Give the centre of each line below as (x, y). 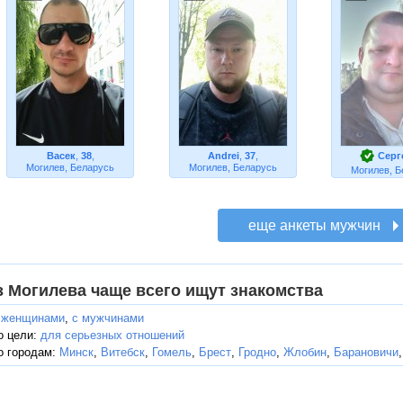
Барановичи (366, 352)
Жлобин (305, 352)
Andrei (223, 156)
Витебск (123, 352)
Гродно (257, 352)
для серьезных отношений (112, 335)
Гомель (172, 352)
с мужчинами (108, 318)
